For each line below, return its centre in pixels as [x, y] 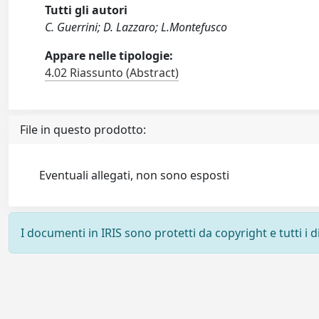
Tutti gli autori [87, 10]
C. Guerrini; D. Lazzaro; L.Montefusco [136, 27]
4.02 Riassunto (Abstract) [112, 73]
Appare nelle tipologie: [109, 56]
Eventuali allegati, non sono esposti [135, 175]
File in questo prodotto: [83, 130]
